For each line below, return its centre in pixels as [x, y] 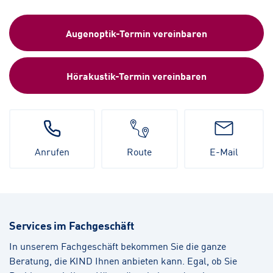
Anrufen [52, 151]
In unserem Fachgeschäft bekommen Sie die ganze [118, 246]
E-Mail [224, 151]
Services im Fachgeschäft [72, 225]
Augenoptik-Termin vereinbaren [136, 33]
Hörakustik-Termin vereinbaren [136, 76]
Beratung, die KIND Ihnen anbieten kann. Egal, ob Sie [123, 261]
